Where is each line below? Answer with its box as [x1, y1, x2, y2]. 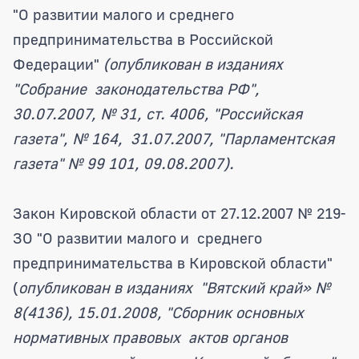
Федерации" [13, 54, 103, 73]
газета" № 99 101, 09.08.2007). [13, 153, 234, 172]
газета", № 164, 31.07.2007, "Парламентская [13, 128, 334, 147]
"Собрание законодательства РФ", [13, 79, 260, 98]
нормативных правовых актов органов [13, 327, 288, 346]
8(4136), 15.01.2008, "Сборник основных [13, 302, 304, 321]
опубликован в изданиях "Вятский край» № [18, 277, 330, 296]
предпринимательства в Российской [13, 29, 273, 48]
